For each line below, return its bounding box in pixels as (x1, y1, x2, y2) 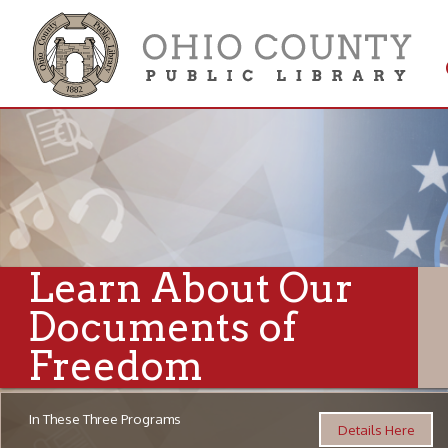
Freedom (25, 305, 182, 349)
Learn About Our (25, 235, 316, 279)
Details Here (301, 375, 371, 391)
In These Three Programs (25, 366, 162, 382)
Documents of (25, 270, 265, 314)
